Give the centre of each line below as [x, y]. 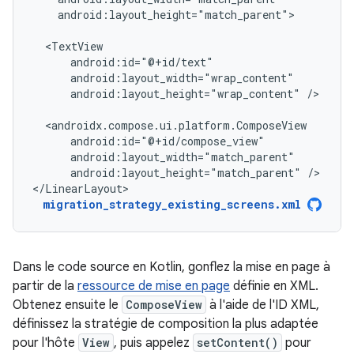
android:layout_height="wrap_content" [185, 94]
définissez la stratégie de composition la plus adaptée [166, 324]
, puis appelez [153, 343]
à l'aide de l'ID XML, [263, 305]
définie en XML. [274, 286]
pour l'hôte [45, 343]
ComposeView [164, 305]
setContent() [237, 343]
